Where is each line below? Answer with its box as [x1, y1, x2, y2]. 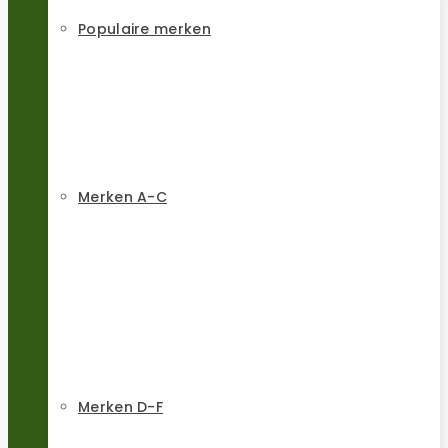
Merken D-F [78, 397, 163, 418]
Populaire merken [78, 19, 211, 40]
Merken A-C [78, 187, 167, 208]
